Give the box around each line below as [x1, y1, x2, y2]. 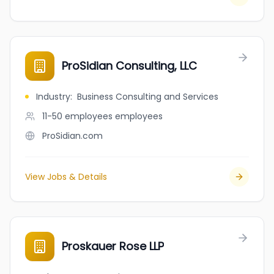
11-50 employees [42, 110, 113, 122]
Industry [36, 91, 70, 103]
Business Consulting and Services [77, 91, 218, 103]
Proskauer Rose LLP [62, 239, 164, 254]
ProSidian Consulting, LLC [62, 58, 197, 73]
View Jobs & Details [25, 171, 107, 183]
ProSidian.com [42, 130, 103, 142]
